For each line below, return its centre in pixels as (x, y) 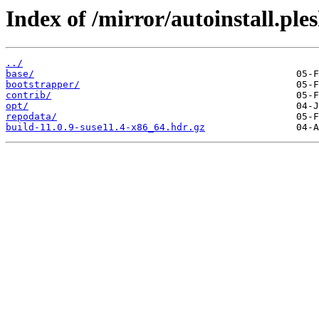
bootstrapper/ (43, 85)
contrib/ (28, 95)
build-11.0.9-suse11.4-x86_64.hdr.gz (105, 127)
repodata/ (31, 117)
